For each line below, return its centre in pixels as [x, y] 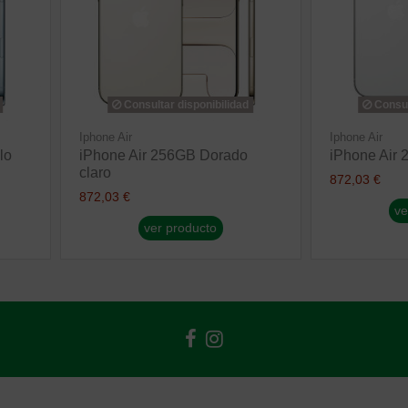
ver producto [181, 228]
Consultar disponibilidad [185, 104]
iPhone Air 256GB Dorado [163, 155]
